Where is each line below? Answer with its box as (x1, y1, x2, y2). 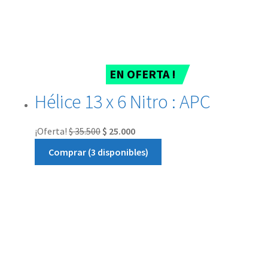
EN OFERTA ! (109, 66, 176, 82)
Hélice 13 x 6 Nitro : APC (35, 90, 211, 114)
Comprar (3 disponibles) (48, 145, 148, 158)
